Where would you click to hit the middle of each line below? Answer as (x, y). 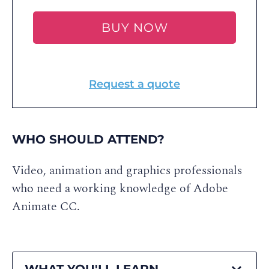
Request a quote (134, 84)
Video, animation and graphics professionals (127, 171)
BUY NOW (134, 28)
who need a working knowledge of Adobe (120, 189)
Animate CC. (46, 207)
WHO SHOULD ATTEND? (88, 139)
